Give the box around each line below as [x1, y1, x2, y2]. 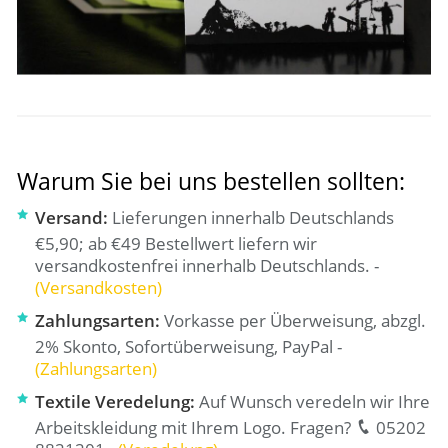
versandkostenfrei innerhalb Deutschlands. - [35, 253, 380, 277]
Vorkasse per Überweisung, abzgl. [164, 308, 427, 332]
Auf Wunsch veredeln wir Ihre [199, 389, 431, 413]
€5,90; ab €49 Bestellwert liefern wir [35, 231, 318, 255]
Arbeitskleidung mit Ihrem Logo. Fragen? [35, 415, 356, 439]
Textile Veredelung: [35, 389, 200, 413]
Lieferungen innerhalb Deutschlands [112, 205, 395, 229]
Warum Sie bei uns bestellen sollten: [17, 165, 406, 197]
